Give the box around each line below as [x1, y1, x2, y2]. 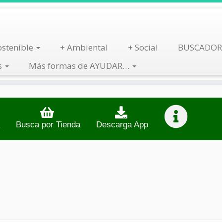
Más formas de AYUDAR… [28, 60, 131, 71]
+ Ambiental [59, 42, 108, 53]
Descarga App [96, 120, 148, 130]
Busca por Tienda [16, 120, 80, 130]
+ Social [127, 42, 158, 53]
